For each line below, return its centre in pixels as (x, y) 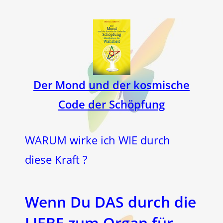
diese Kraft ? (56, 159)
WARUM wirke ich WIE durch (98, 140)
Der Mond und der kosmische (111, 85)
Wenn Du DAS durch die (111, 202)
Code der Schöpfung (111, 104)
